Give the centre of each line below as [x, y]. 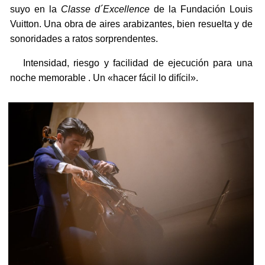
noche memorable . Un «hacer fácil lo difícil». [104, 78]
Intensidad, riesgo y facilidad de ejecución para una [131, 63]
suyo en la [35, 9]
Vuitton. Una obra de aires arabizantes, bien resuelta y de [131, 24]
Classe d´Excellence [105, 9]
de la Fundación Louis [201, 9]
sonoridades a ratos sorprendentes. [84, 39]
